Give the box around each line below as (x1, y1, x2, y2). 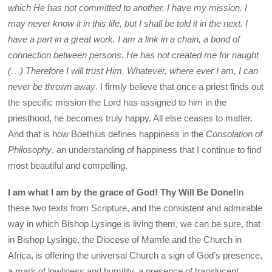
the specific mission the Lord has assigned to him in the (8, 97, 227, 107)
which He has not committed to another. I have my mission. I (8, 2, 248, 13)
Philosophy (8, 144, 52, 155)
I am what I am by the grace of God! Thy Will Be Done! (8, 186, 237, 197)
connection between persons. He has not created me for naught (8, 49, 259, 60)
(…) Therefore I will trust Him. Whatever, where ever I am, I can (8, 65, 259, 76)
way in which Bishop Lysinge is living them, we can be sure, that (8, 218, 261, 229)
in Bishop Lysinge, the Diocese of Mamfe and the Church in (8, 234, 242, 245)
